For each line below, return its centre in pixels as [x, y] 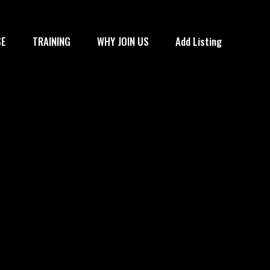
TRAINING [52, 41]
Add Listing [199, 41]
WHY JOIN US [123, 41]
